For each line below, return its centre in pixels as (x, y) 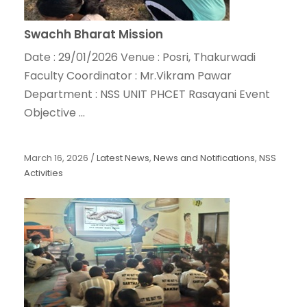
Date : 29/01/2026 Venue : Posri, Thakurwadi (140, 58)
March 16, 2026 (56, 158)
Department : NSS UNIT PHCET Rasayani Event (147, 95)
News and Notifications (204, 158)
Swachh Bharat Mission (94, 35)
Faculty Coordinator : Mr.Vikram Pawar (128, 76)
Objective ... (54, 113)
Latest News (123, 158)
